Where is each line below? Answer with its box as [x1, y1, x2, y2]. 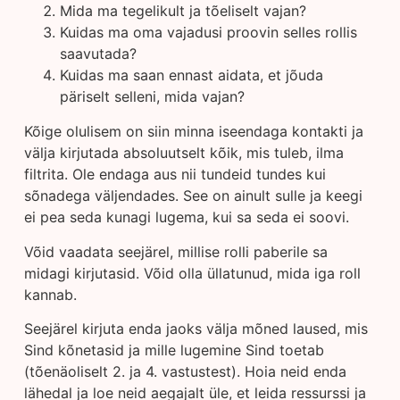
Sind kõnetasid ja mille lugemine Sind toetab [23, 340, 324, 359]
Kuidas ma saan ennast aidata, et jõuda [59, 66, 323, 85]
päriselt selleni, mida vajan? [59, 87, 245, 106]
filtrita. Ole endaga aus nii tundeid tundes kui [23, 165, 326, 184]
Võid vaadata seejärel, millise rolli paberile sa [23, 242, 328, 261]
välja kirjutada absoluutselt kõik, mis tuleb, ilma [23, 144, 344, 162]
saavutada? [59, 45, 137, 63]
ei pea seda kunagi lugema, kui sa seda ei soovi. [23, 208, 349, 227]
